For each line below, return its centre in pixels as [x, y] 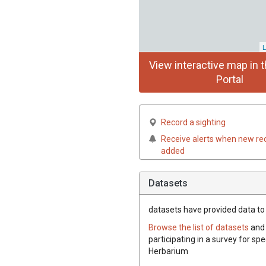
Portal [229, 79]
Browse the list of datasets [199, 227]
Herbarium [168, 251]
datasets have [175, 209]
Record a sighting [193, 122]
